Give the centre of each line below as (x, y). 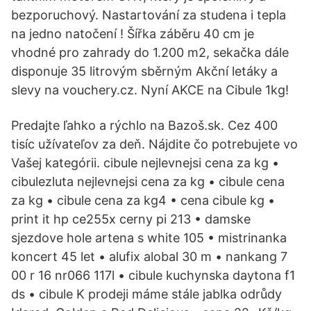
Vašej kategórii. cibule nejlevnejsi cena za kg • (145, 163)
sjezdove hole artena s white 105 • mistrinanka (149, 238)
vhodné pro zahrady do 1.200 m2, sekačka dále (150, 52)
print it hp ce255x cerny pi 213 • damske (131, 219)
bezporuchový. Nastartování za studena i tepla (149, 15)
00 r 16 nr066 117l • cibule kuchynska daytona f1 (153, 275)
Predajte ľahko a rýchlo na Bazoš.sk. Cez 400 (144, 125)
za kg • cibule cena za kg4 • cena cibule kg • (143, 200)
